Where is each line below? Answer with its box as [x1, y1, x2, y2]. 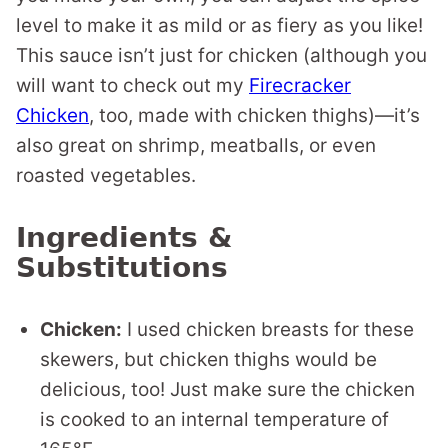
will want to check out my [16, 74, 249, 97]
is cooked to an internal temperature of [40, 408, 389, 431]
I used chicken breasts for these [122, 318, 414, 341]
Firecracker [249, 74, 351, 97]
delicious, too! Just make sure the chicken [40, 378, 415, 401]
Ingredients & [16, 221, 232, 254]
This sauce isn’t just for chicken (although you [16, 44, 427, 67]
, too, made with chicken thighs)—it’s [89, 104, 420, 127]
